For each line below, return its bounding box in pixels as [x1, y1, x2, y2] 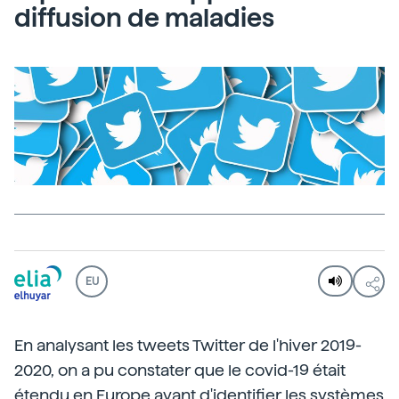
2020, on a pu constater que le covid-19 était [14, 361, 346, 380]
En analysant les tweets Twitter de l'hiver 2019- [14, 336, 362, 355]
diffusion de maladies [14, 3, 274, 33]
